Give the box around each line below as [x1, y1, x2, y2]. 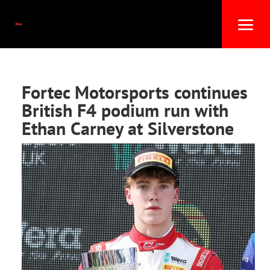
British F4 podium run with [21, 98, 228, 122]
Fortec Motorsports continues [21, 80, 248, 104]
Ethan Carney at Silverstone [21, 116, 234, 140]
